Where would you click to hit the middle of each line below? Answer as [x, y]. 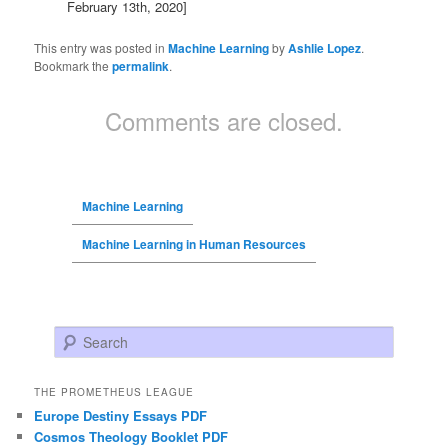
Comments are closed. [224, 120]
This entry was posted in [101, 47]
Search [74, 336]
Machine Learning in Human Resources [193, 243]
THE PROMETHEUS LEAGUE [114, 391]
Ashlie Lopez [325, 47]
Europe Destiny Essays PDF [121, 415]
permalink [141, 65]
